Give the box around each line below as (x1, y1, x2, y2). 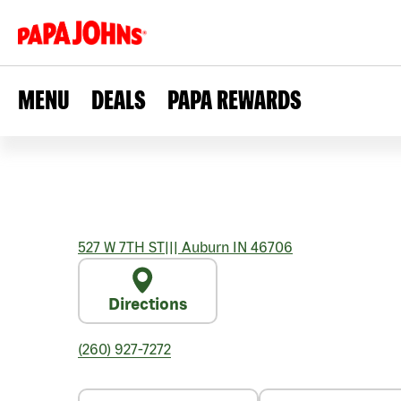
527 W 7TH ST (78, 239, 165, 255)
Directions (108, 294, 187, 313)
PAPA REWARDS (167, 84, 302, 115)
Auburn (178, 239, 229, 255)
